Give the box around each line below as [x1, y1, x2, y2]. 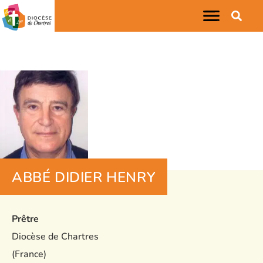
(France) [12, 248, 46, 261]
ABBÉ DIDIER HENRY [12, 168, 156, 187]
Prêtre [12, 213, 39, 225]
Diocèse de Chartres [12, 230, 99, 243]
